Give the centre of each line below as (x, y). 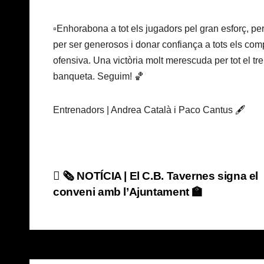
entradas (92, 229)
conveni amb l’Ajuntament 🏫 (128, 192)
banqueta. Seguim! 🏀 (98, 77)
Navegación (106, 180)
